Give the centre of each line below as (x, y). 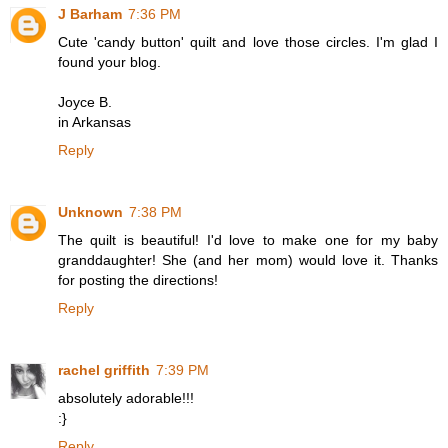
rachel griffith (104, 369)
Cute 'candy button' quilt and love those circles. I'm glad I (248, 41)
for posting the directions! (138, 279)
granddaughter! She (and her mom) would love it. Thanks (248, 259)
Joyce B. (85, 101)
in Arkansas (94, 121)
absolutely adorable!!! (126, 397)
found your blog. (109, 61)
